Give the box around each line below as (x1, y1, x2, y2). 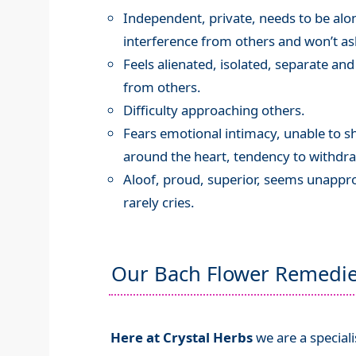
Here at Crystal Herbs (110, 327, 253, 346)
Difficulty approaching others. (122, 101, 305, 120)
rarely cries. (122, 193, 195, 212)
